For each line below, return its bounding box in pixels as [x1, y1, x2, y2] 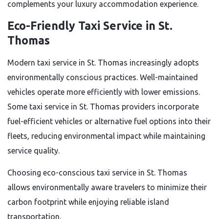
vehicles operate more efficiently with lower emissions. [7, 88, 200, 96]
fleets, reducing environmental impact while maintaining [7, 131, 205, 140]
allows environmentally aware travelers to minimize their [7, 183, 207, 192]
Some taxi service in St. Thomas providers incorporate [7, 102, 199, 111]
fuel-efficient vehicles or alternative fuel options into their [7, 117, 211, 126]
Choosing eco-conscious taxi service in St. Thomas [7, 168, 187, 177]
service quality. [7, 146, 60, 155]
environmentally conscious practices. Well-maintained [7, 73, 198, 82]
